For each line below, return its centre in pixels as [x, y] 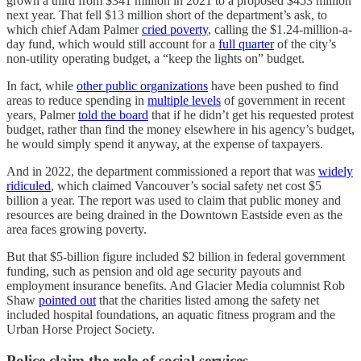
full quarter [246, 44]
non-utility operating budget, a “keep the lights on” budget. [156, 58]
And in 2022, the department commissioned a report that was [162, 171]
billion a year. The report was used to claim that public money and [174, 200]
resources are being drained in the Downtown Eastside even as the [174, 214]
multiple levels [184, 100]
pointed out [67, 300]
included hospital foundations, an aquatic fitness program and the [171, 314]
